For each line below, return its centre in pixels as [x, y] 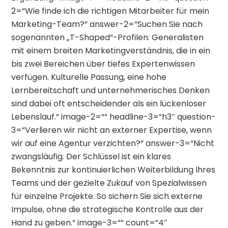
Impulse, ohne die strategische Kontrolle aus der [108, 210]
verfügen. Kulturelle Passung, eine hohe [89, 77]
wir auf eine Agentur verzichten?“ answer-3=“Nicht [113, 144]
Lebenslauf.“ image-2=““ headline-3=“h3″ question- [114, 117]
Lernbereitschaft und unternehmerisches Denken [111, 91]
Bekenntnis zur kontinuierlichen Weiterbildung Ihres [113, 170]
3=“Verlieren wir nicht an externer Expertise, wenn [112, 130]
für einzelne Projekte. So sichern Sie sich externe [107, 196]
